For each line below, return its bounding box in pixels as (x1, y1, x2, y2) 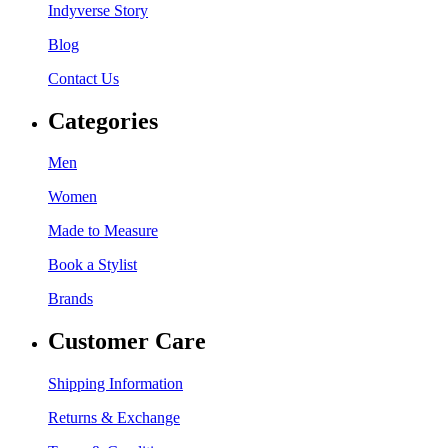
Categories (48, 107, 158, 134)
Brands (48, 290, 93, 308)
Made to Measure (48, 222, 158, 240)
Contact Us (48, 69, 119, 87)
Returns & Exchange (48, 409, 180, 427)
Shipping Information (48, 375, 183, 393)
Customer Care (48, 328, 206, 355)
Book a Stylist (48, 256, 137, 274)
